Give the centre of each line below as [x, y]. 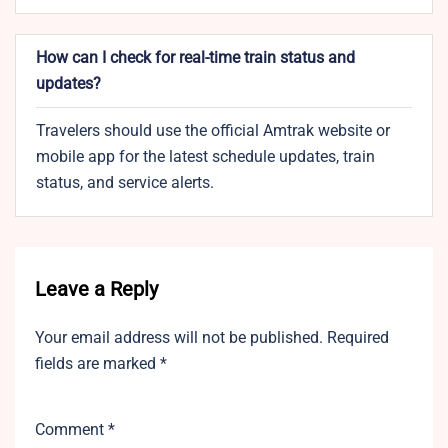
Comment [71, 430]
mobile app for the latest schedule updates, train [205, 157]
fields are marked [97, 364]
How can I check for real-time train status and [195, 58]
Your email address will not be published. [179, 338]
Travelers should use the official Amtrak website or [213, 131]
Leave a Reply [96, 289]
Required [358, 338]
